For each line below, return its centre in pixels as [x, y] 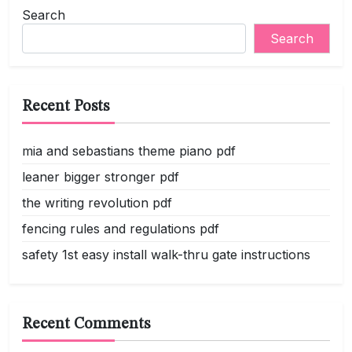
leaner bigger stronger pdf [101, 177]
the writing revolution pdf [97, 203]
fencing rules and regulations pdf [121, 229]
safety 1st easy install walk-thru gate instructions [166, 255]
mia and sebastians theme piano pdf [129, 151]
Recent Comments [86, 324]
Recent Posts [66, 107]
